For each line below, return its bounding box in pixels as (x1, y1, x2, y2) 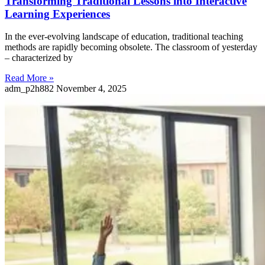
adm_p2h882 (5, 83, 56, 94)
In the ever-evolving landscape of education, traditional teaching (5, 31, 243, 42)
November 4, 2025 (56, 83, 127, 94)
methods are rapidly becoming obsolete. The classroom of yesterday (5, 42, 257, 53)
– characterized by (5, 53, 73, 63)
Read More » (5, 73, 54, 83)
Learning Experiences (5, 7, 110, 20)
